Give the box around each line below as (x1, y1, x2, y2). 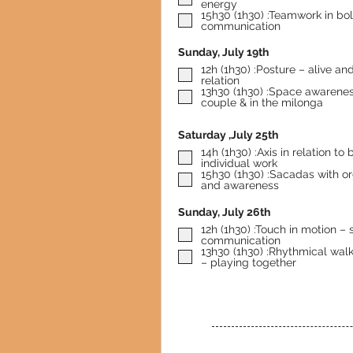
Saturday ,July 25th (178, 128, 278, 141)
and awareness (201, 179, 279, 191)
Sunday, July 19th (178, 46, 269, 58)
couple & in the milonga (201, 96, 323, 109)
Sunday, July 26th (178, 206, 270, 218)
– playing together (201, 256, 296, 269)
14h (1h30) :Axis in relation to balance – (201, 146, 255, 158)
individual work (201, 157, 277, 169)
